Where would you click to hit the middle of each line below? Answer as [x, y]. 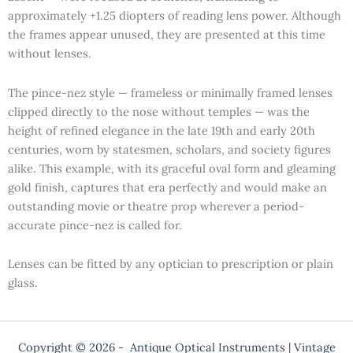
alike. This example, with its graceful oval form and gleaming [172, 168]
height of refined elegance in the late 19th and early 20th [162, 130]
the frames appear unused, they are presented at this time [167, 34]
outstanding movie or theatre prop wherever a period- [156, 206]
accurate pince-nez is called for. [95, 225]
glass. [23, 283]
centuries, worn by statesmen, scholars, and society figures [169, 149]
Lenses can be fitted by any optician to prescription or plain [171, 264]
